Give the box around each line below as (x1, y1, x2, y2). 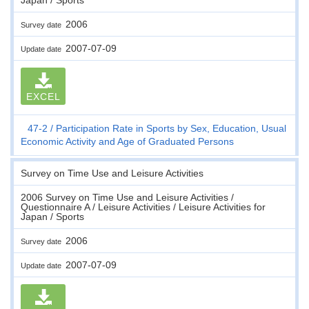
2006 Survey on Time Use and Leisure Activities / (21, 191, 234, 203)
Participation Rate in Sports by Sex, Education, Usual (56, 122, 286, 134)
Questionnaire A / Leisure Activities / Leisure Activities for (21, 201, 266, 212)
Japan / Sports (21, 210, 84, 222)
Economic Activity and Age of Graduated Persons (21, 135, 234, 147)
